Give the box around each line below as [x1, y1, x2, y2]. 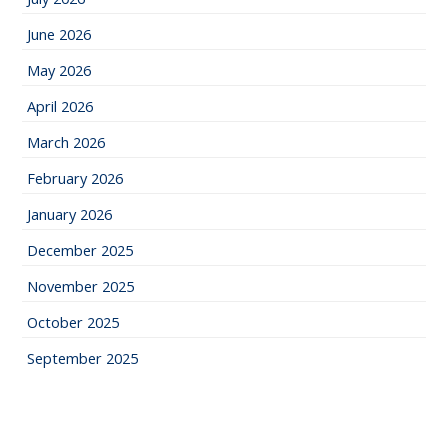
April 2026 [27, 96, 94, 117]
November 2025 [27, 276, 135, 297]
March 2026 [27, 132, 106, 153]
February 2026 [27, 168, 124, 189]
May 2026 [27, 60, 92, 81]
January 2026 [27, 204, 113, 225]
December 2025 [27, 240, 134, 261]
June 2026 [27, 24, 92, 45]
